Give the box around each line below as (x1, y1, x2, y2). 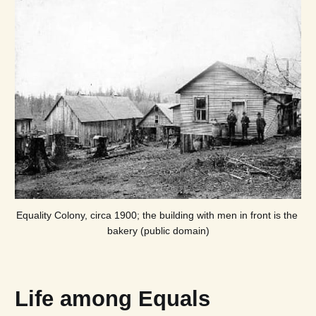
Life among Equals (14, 286, 210, 310)
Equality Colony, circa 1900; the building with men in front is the (16, 209, 298, 221)
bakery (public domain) (107, 224, 209, 236)
